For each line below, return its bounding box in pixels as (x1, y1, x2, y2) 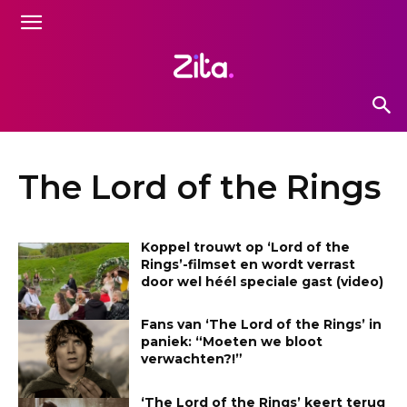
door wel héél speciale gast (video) (141, 273, 384, 290)
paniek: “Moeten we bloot (141, 333, 323, 351)
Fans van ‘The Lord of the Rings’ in (141, 316, 382, 333)
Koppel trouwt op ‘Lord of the (141, 238, 351, 255)
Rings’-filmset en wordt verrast (141, 255, 356, 273)
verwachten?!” (141, 351, 243, 368)
